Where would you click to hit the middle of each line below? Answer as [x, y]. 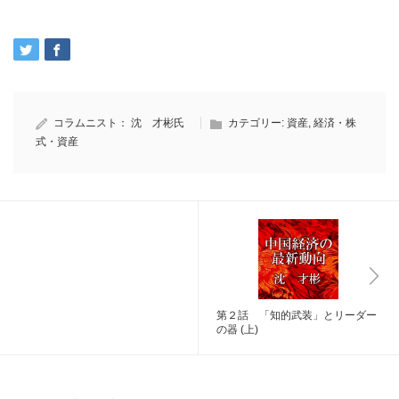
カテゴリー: [257, 123]
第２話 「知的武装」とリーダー [297, 316]
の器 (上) [237, 330]
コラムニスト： [92, 123]
